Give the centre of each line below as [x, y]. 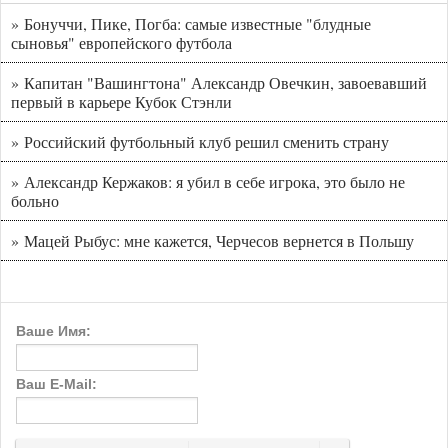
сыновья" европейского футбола [121, 43]
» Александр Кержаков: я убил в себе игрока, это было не [208, 182]
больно [35, 201]
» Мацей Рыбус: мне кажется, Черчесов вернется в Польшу [212, 241]
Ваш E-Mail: [56, 384]
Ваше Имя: [53, 331]
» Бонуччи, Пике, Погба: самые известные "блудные [191, 24]
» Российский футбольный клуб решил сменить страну [200, 142]
